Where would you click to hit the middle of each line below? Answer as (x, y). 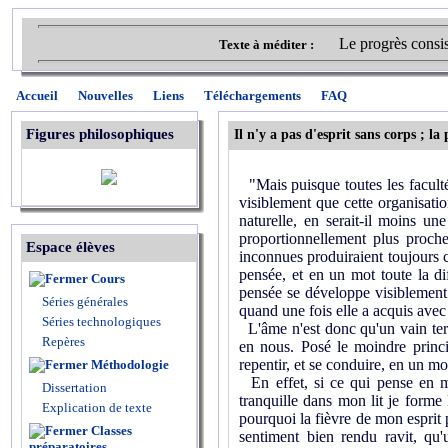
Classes (111, 430)
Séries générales (85, 301)
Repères (63, 341)
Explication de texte (97, 407)
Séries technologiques (101, 321)
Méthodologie (130, 364)
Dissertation (74, 387)
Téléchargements (252, 95)
